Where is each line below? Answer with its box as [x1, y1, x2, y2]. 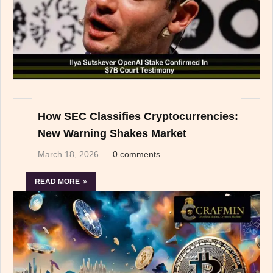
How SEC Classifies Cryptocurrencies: [38, 110, 238, 122]
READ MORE [35, 177, 80, 186]
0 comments [113, 149, 160, 159]
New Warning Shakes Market [38, 127, 186, 140]
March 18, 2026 [38, 149, 99, 159]
